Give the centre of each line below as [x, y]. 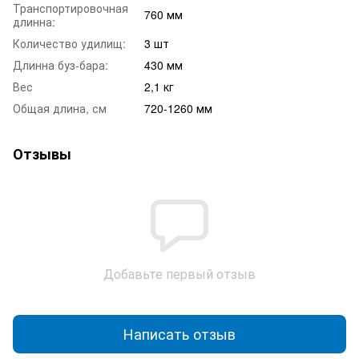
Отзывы [42, 153]
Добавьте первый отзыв [179, 273]
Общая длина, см [60, 108]
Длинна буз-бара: [61, 65]
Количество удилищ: [69, 43]
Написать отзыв [179, 334]
